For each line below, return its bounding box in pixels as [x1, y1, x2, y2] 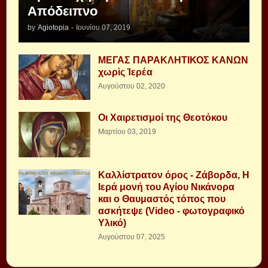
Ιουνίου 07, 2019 [76, 23, 130, 32]
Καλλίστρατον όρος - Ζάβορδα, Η [98, 170, 249, 181]
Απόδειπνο [28, 4, 98, 19]
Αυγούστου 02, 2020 [98, 82, 165, 91]
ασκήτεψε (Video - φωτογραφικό [98, 206, 245, 217]
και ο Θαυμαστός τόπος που [98, 194, 226, 205]
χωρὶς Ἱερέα [98, 67, 153, 78]
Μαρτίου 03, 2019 [98, 127, 156, 136]
